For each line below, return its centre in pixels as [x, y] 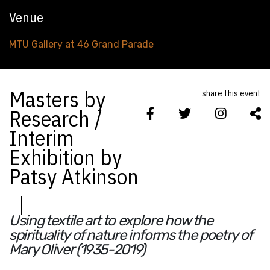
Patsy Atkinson [74, 176]
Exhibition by [65, 157]
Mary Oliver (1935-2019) [77, 250]
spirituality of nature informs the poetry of [130, 235]
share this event [231, 93]
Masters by [57, 99]
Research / [56, 118]
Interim [42, 138]
